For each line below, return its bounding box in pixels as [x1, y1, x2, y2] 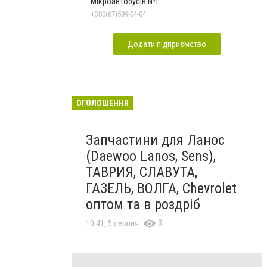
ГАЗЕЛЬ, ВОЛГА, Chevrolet [86, 179, 237, 197]
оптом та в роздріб [86, 195, 200, 213]
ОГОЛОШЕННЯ [76, 98, 129, 108]
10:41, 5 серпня [86, 218, 139, 228]
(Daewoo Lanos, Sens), [86, 147, 216, 164]
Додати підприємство [128, 39, 206, 49]
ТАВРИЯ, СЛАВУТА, [86, 163, 197, 181]
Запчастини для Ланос [86, 131, 225, 148]
